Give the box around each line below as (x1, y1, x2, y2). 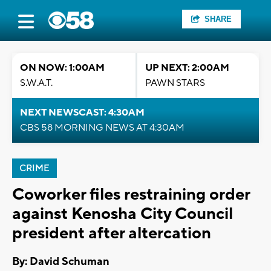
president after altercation (12, 223, 211, 244)
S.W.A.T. (20, 77, 53, 89)
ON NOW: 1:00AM (20, 62, 105, 74)
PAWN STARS (145, 77, 205, 89)
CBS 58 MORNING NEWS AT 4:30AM (20, 122, 184, 134)
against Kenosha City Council (12, 203, 233, 224)
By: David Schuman (12, 255, 109, 269)
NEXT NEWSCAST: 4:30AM (20, 106, 145, 119)
